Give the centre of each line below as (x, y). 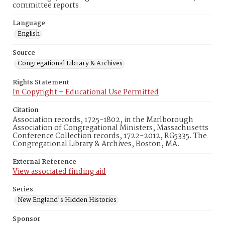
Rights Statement (41, 83)
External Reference (44, 162)
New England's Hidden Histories (67, 200)
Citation (26, 110)
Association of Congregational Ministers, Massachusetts (110, 128)
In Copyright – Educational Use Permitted (86, 92)
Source (24, 53)
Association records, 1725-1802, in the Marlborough (103, 120)
